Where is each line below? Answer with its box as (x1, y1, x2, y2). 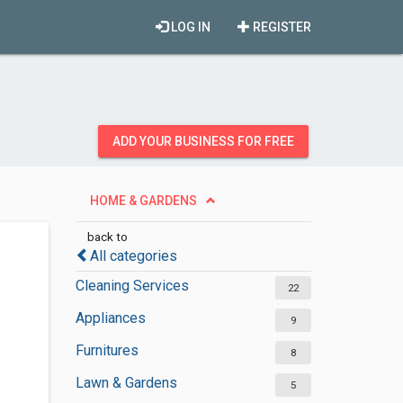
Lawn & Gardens (75, 374, 177, 391)
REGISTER (250, 20, 311, 34)
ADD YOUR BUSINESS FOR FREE (112, 134, 294, 148)
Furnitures (75, 342, 139, 359)
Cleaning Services (75, 277, 189, 294)
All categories (89, 247, 177, 264)
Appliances (75, 309, 146, 327)
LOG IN (168, 20, 210, 34)
